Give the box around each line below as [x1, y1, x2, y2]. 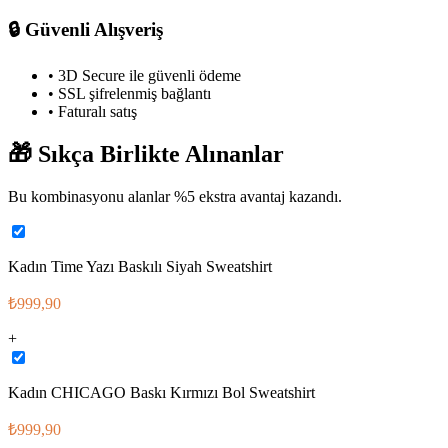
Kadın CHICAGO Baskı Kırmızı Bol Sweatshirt [8, 383, 315, 401]
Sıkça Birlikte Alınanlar [32, 140, 284, 167]
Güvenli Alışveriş [20, 19, 163, 41]
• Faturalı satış [48, 102, 137, 120]
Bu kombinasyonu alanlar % [8, 187, 187, 205]
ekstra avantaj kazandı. [195, 187, 342, 205]
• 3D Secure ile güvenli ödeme [48, 66, 241, 84]
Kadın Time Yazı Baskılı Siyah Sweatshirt [8, 257, 272, 275]
